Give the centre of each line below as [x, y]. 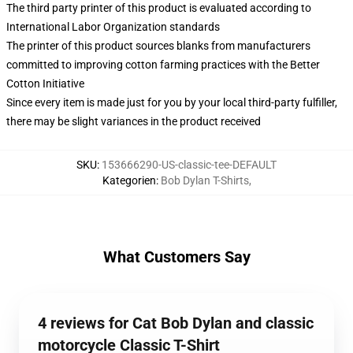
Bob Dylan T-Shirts [204, 180]
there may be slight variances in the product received [134, 121]
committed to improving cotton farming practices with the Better [163, 65]
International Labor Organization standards [113, 27]
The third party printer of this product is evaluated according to [159, 8]
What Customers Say [176, 257]
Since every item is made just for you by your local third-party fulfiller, [172, 102]
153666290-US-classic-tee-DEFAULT [189, 165]
